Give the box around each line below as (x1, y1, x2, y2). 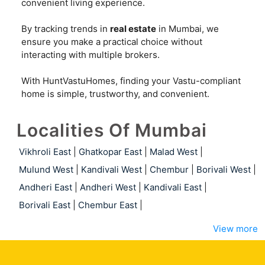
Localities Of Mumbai (17, 119, 207, 141)
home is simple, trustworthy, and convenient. (21, 88, 209, 99)
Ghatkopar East (79, 146, 142, 157)
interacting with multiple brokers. (21, 49, 160, 60)
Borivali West (196, 163, 251, 175)
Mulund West (19, 163, 73, 175)
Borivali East (19, 199, 70, 211)
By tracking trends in (21, 22, 110, 34)
